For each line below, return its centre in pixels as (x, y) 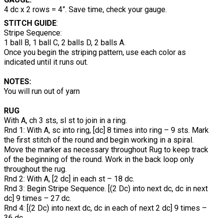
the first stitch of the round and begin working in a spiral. (99, 140)
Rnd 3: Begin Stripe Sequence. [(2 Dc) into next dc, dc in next (106, 189)
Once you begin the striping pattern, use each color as (95, 53)
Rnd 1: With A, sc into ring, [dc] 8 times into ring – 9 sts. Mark (106, 130)
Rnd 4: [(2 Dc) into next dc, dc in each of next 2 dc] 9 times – (105, 208)
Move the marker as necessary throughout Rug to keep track (106, 150)
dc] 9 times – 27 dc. (37, 199)
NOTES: (18, 82)
